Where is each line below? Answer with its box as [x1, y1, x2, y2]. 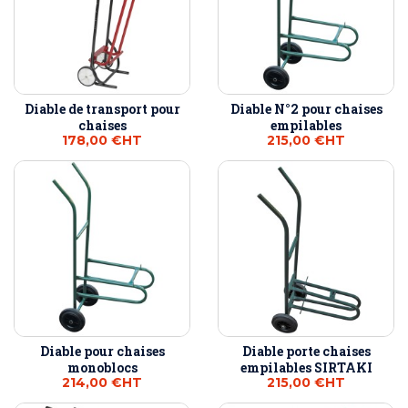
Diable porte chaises [241, 342, 371, 361]
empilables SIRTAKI [240, 359, 372, 377]
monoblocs [66, 359, 138, 377]
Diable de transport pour [24, 100, 180, 118]
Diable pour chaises [39, 342, 165, 361]
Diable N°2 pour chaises [229, 100, 382, 118]
